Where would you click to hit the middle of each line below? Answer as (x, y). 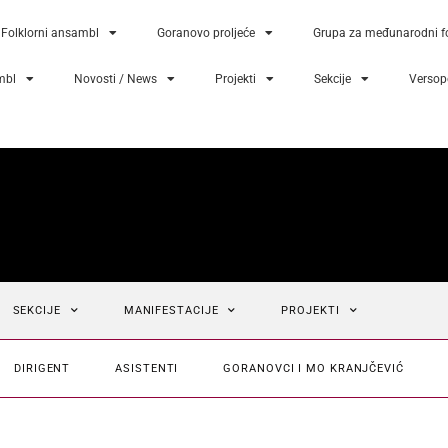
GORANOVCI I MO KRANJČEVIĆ (313, 368)
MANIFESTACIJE (171, 310)
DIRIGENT (42, 368)
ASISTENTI (147, 368)
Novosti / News (115, 79)
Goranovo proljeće (206, 33)
